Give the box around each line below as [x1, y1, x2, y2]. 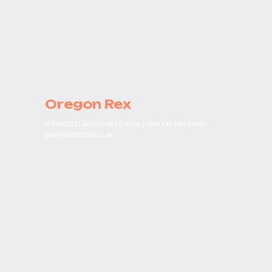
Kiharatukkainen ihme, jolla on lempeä [45, 118, 205, 128]
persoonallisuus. [45, 129, 114, 139]
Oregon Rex [45, 96, 131, 112]
